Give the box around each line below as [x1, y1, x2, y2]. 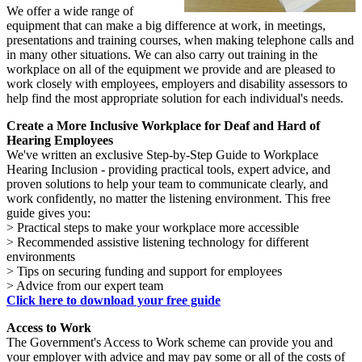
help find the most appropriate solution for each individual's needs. [6, 91, 343, 106]
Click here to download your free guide [6, 293, 221, 308]
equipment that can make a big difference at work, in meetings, [6, 19, 326, 33]
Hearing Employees [6, 133, 113, 148]
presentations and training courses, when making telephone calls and [6, 33, 354, 48]
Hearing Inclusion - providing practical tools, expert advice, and [6, 162, 330, 177]
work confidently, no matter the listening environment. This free [6, 192, 330, 206]
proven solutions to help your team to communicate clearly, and [6, 177, 328, 192]
